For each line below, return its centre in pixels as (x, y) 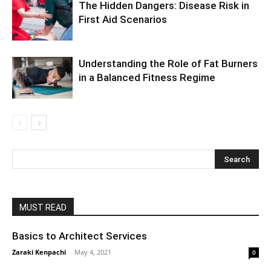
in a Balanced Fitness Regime (147, 78)
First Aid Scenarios (123, 20)
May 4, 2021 (93, 252)
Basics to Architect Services (80, 236)
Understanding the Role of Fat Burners (168, 64)
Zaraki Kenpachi (39, 252)
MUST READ (43, 208)
